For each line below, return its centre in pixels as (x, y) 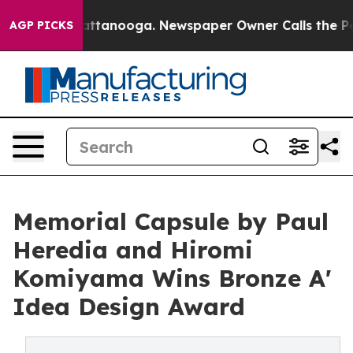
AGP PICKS (41, 25)
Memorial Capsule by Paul (171, 221)
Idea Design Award (129, 307)
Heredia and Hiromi (133, 250)
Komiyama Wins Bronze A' (172, 278)
